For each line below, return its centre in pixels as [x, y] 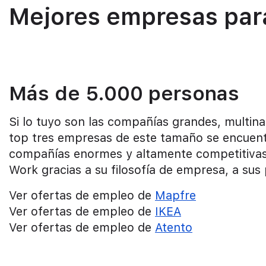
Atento [174, 227]
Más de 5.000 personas [124, 93]
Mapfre [175, 195]
